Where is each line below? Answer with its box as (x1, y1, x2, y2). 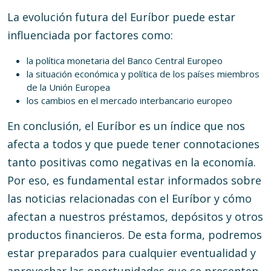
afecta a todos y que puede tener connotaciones (7, 137, 260, 151)
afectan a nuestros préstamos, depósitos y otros (7, 209, 263, 224)
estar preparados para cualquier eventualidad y (7, 246, 256, 260)
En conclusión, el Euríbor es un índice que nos (7, 119, 245, 133)
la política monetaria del (27, 54, 127, 67)
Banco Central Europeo (127, 54, 223, 67)
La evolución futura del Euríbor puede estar (7, 10, 235, 24)
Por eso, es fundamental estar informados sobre (7, 173, 261, 188)
